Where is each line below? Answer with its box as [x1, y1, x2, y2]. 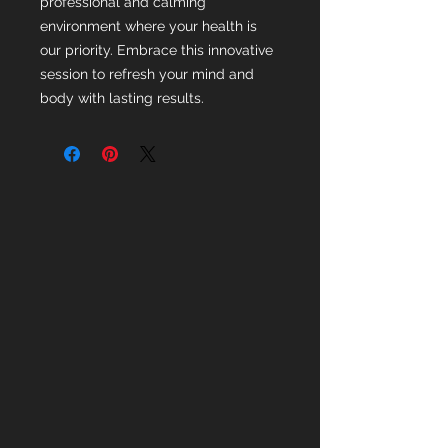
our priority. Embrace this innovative [40, 42, 273, 59]
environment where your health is [40, 18, 257, 35]
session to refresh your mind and [40, 66, 254, 83]
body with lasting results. [40, 90, 204, 107]
